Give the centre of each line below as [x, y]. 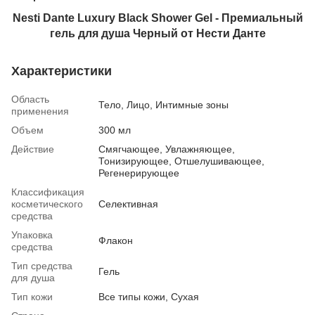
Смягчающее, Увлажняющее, [167, 149]
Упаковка [32, 234]
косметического [47, 204]
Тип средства [42, 265]
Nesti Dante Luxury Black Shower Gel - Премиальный [157, 17]
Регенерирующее [139, 173]
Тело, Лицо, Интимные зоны [163, 104]
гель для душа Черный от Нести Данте [157, 33]
